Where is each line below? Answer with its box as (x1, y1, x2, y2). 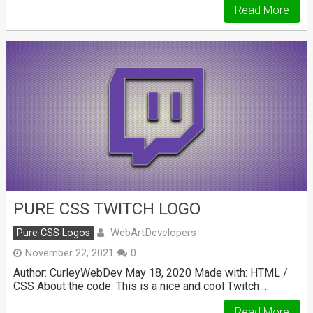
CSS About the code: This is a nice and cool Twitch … (13, 279, 269, 293)
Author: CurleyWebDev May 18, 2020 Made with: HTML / (13, 266, 288, 280)
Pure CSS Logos (16, 227, 90, 240)
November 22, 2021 (24, 247, 114, 260)
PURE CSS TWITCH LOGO (13, 199, 201, 219)
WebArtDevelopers (110, 226, 196, 240)
